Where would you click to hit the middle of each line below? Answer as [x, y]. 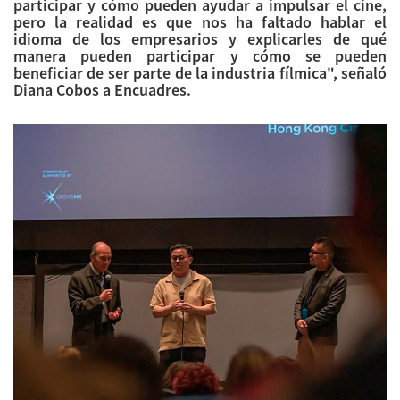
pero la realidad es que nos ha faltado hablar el [200, 22]
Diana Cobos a [64, 90]
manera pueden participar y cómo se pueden [200, 56]
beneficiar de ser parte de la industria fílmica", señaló [200, 73]
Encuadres [150, 90]
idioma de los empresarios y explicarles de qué [200, 39]
